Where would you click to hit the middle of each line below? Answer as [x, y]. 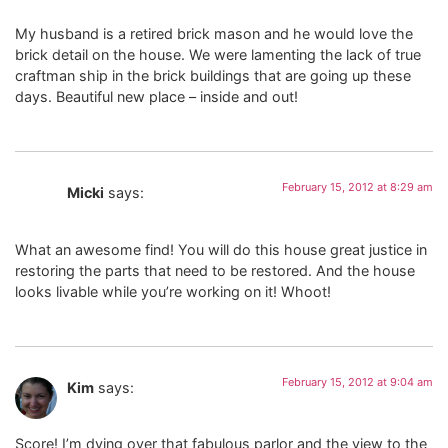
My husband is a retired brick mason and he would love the [214, 33]
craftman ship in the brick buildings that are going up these [213, 75]
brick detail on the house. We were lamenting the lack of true [218, 54]
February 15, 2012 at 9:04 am [357, 381]
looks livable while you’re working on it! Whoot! [173, 291]
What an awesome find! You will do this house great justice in [221, 249]
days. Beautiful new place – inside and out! [156, 96]
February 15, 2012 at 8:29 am [357, 187]
